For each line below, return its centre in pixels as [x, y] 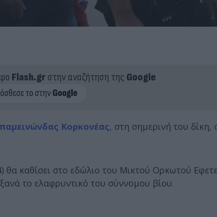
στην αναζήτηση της [86, 77]
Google [141, 77]
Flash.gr [28, 77]
